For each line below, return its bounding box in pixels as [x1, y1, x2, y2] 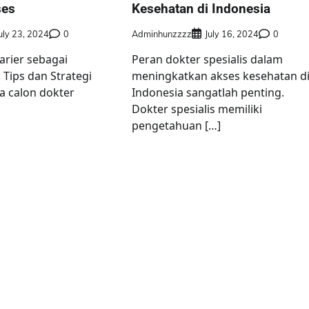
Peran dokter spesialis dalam [132, 52, 283, 68]
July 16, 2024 [205, 28, 259, 40]
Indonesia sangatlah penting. [132, 85, 285, 101]
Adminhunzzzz [132, 28, 192, 40]
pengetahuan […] [132, 118, 221, 134]
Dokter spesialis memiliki [132, 101, 263, 117]
